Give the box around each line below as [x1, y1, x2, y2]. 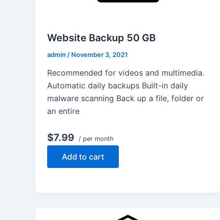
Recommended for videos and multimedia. [47, 68, 204, 78]
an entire [47, 106, 80, 116]
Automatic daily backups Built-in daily [47, 81, 188, 91]
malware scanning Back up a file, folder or [47, 93, 204, 104]
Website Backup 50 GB [47, 31, 156, 44]
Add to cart [62, 152, 104, 162]
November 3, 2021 [71, 50, 128, 58]
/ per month [77, 135, 114, 143]
